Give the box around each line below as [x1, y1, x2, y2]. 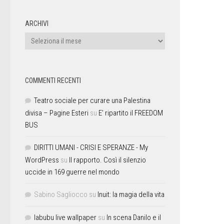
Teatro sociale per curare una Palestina [34, 95, 150, 105]
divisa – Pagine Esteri [25, 108, 88, 117]
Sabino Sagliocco [34, 189, 87, 199]
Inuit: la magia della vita [97, 189, 164, 199]
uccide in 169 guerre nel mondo [25, 167, 119, 176]
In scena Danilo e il [106, 212, 161, 222]
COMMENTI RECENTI [25, 76, 81, 84]
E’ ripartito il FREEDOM [98, 108, 163, 117]
